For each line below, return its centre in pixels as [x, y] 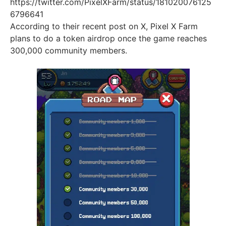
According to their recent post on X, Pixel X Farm [104, 26]
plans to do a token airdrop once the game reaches [108, 38]
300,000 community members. [69, 50]
